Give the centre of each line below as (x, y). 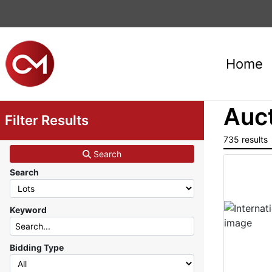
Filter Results (47, 120)
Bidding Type (37, 247)
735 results (246, 139)
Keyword (28, 210)
